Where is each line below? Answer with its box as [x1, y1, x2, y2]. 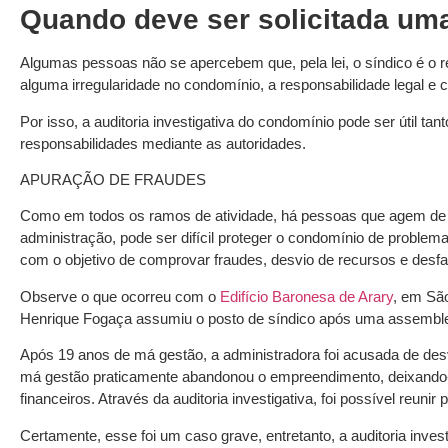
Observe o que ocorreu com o [20, 287, 220, 305]
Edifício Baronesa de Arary [220, 287, 393, 305]
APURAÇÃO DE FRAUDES [20, 171, 206, 189]
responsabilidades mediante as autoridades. [20, 134, 306, 152]
